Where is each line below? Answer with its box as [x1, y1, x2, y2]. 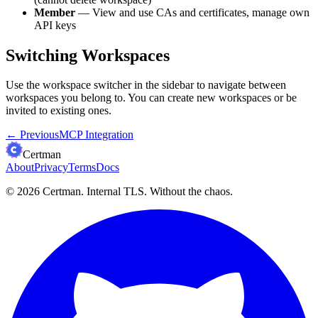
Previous [20, 128, 59, 141]
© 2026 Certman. [6, 185, 84, 198]
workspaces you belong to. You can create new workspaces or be [6, 92, 297, 104]
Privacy [34, 161, 68, 174]
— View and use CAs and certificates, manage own [75, 6, 309, 18]
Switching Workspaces [6, 45, 170, 65]
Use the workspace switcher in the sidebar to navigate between [6, 79, 286, 92]
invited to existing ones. [6, 104, 111, 117]
